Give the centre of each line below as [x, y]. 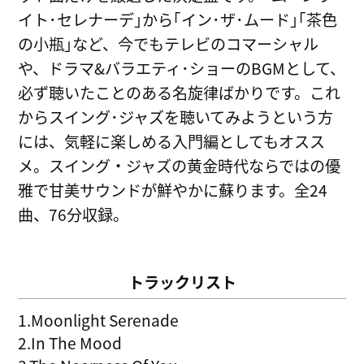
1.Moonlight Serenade [99, 320]
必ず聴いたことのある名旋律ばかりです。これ [180, 92]
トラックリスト [182, 282]
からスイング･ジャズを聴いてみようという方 [176, 117]
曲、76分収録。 [74, 214]
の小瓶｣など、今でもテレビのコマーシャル [169, 43]
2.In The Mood [70, 342]
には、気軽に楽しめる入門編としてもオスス [172, 141]
